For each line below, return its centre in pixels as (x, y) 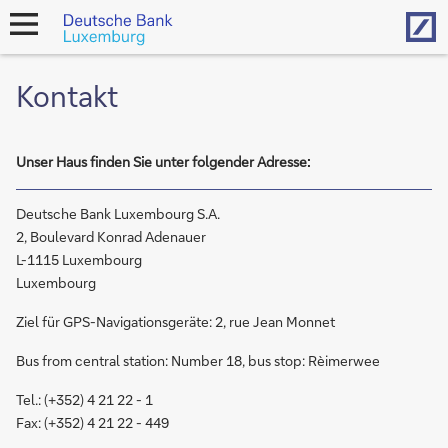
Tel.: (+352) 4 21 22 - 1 (84, 399)
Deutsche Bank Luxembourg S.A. (118, 213)
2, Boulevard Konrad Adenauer (111, 236)
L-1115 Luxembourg (79, 259)
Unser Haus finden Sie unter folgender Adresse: (163, 161)
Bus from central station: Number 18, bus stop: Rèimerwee (198, 360)
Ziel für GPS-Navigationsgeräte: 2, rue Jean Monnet (175, 321)
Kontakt (67, 95)
